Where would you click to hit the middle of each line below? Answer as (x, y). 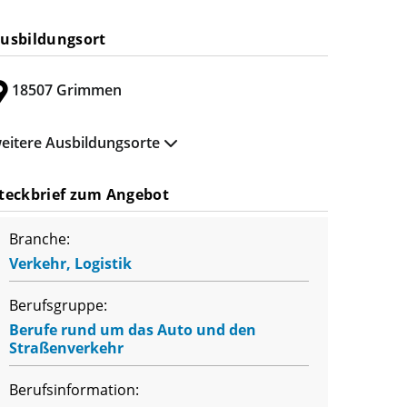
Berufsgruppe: (58, 305)
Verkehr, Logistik (70, 263)
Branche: (40, 239)
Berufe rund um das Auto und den (133, 330)
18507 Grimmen (65, 90)
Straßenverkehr (66, 348)
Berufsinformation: (74, 390)
